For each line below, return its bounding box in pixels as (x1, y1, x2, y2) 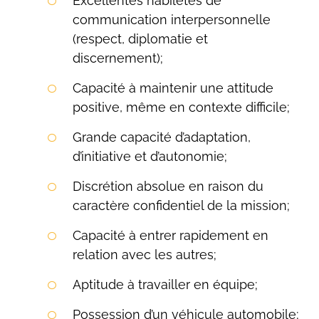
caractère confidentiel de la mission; (72, 198, 290, 213)
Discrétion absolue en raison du (72, 179, 263, 194)
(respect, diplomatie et (72, 31, 208, 46)
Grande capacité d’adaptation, (72, 130, 251, 145)
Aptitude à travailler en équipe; (72, 277, 258, 292)
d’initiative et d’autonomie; (72, 149, 227, 164)
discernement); (72, 51, 163, 66)
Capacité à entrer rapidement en (72, 228, 268, 243)
